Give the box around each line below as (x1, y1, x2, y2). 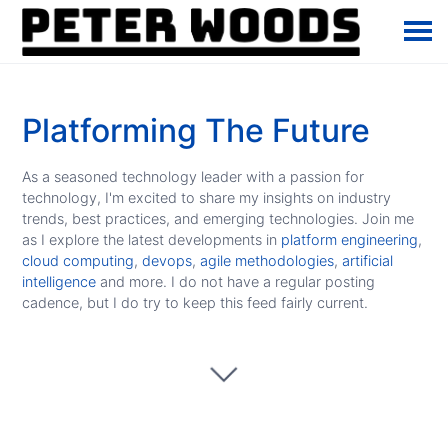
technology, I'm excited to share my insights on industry (22, 189, 392, 206)
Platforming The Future (22, 111, 371, 150)
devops (142, 252, 193, 269)
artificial (342, 252, 394, 269)
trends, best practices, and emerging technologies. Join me (22, 210, 415, 227)
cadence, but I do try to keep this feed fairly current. (22, 294, 369, 311)
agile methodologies (200, 252, 335, 269)
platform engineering (281, 231, 419, 248)
